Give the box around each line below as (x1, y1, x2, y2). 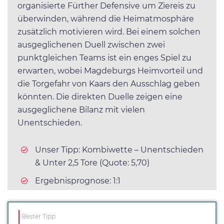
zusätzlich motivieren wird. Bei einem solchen (17, 26, 200, 36)
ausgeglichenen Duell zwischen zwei (17, 39, 165, 49)
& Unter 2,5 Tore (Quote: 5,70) (35, 157, 149, 167)
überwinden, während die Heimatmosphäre (17, 13, 194, 23)
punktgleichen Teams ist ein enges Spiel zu (17, 52, 191, 62)
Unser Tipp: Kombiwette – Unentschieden (35, 144, 203, 154)
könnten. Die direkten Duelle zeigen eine (17, 91, 182, 101)
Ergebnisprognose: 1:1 (35, 175, 120, 185)
